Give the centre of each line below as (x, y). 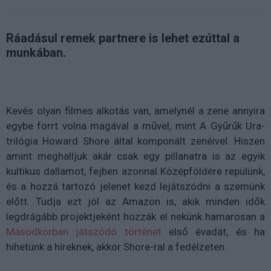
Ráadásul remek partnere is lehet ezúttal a (123, 38)
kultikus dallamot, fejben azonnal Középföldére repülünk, (135, 171)
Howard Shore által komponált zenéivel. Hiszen (154, 141)
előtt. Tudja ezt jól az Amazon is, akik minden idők (135, 201)
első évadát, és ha (213, 231)
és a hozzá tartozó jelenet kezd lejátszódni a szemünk (135, 186)
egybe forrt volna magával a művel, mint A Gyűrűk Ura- (135, 126)
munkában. (36, 52)
